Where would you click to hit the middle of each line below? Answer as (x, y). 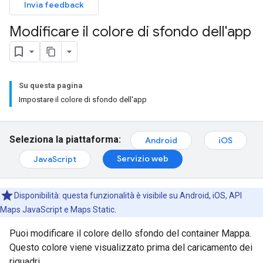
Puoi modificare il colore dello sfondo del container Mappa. (130, 233)
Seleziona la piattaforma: (65, 140)
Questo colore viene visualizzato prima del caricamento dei (131, 247)
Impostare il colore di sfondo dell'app (83, 100)
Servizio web (143, 159)
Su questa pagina (51, 85)
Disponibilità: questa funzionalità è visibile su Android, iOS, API (128, 195)
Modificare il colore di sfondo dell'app (130, 32)
